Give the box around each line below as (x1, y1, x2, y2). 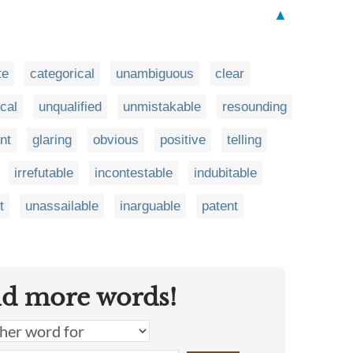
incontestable (95, 165, 173, 180)
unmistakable (123, 99, 201, 114)
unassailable (25, 199, 98, 214)
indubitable (194, 165, 257, 180)
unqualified (39, 99, 102, 114)
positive (160, 132, 206, 147)
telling (227, 132, 262, 147)
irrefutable (14, 165, 73, 180)
